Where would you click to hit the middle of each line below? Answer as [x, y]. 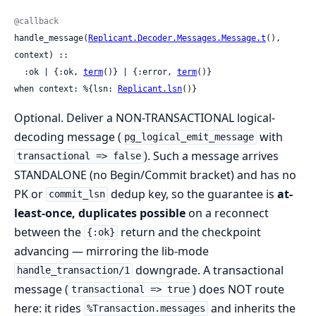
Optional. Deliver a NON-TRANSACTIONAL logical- [145, 117]
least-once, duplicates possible [100, 213]
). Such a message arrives [211, 156]
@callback [36, 21]
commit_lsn [77, 194]
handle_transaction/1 [73, 271]
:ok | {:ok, [54, 72]
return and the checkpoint [189, 232]
